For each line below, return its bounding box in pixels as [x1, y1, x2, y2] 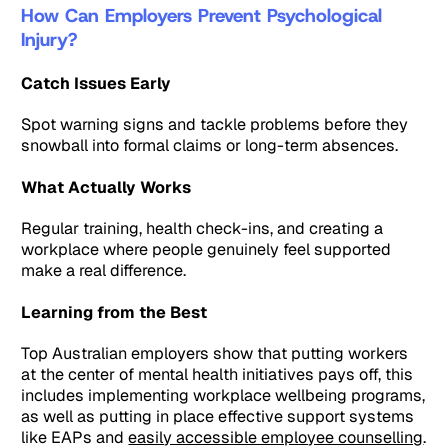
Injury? [21, 27, 78, 53]
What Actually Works [21, 176, 192, 198]
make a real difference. [21, 260, 187, 282]
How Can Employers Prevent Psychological [21, 3, 383, 29]
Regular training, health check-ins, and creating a [21, 218, 384, 240]
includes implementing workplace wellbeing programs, [21, 385, 426, 407]
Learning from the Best [21, 301, 208, 323]
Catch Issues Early [21, 72, 172, 94]
